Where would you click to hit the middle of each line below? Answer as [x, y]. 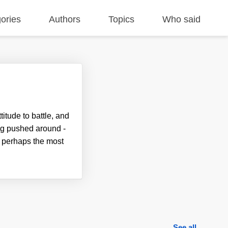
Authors [65, 19]
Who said [182, 19]
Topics [122, 19]
